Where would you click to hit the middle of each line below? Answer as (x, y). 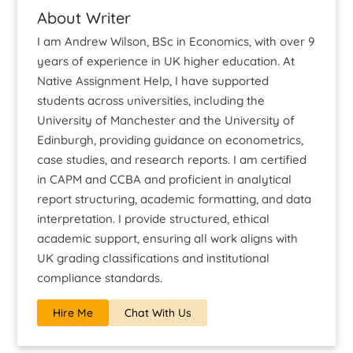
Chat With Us (158, 313)
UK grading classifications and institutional (154, 258)
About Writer (84, 18)
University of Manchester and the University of (166, 121)
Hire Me (73, 313)
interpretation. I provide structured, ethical (154, 219)
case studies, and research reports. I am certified (172, 160)
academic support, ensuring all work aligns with (168, 239)
